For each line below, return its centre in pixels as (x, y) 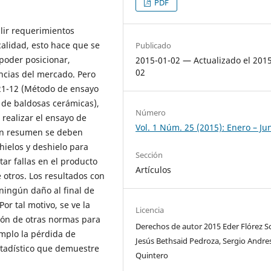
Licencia (150, 210)
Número (151, 112)
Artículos (154, 169)
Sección (149, 155)
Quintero (152, 255)
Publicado (154, 45)
